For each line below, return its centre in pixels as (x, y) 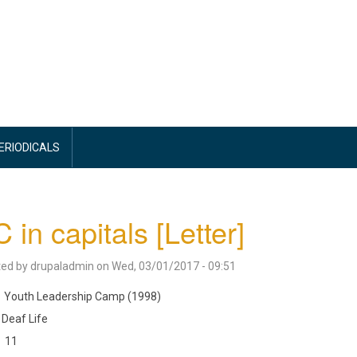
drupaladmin (62, 266)
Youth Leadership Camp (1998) (82, 296)
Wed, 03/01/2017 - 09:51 (173, 266)
